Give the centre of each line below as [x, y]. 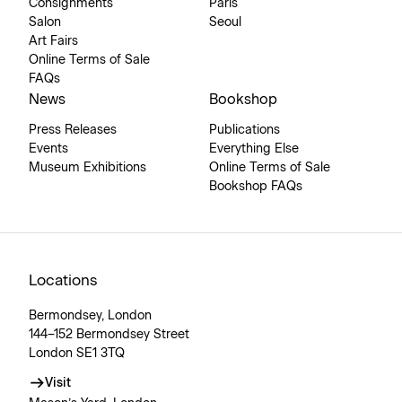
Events [48, 149]
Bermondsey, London [90, 316]
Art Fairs [53, 41]
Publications [245, 130]
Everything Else [254, 149]
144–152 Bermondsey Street [109, 335]
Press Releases [73, 130]
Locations [63, 280]
